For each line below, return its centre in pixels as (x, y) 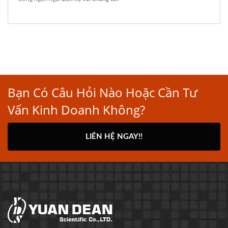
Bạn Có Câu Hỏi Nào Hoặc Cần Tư (103, 93)
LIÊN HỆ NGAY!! (114, 137)
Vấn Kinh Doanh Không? (76, 110)
